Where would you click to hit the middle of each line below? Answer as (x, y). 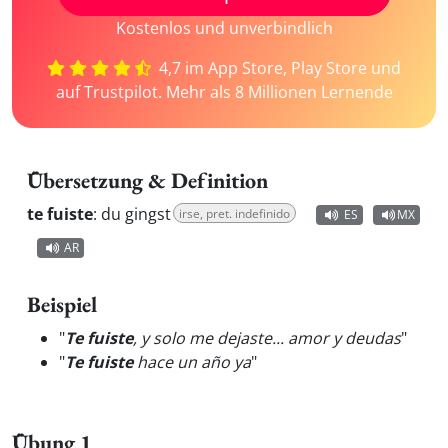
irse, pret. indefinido (234, 213)
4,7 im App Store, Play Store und (278, 68)
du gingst (136, 214)
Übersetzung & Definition (147, 180)
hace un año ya (192, 362)
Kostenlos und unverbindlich (224, 28)
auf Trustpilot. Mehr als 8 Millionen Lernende (224, 92)
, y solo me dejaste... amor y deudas (267, 338)
